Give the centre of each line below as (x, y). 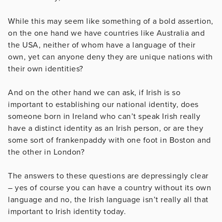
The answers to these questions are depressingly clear (108, 176)
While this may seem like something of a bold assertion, (111, 21)
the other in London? (46, 152)
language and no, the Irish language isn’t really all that (108, 199)
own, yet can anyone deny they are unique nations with (111, 57)
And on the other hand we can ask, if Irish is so (94, 92)
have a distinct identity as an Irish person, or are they (106, 128)
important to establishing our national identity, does (103, 104)
